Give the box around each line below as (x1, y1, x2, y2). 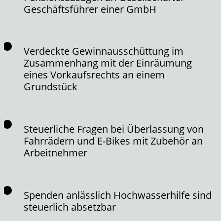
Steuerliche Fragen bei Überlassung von (24, 122, 204, 136)
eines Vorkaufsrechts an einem (24, 68, 165, 82)
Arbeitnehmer (24, 146, 87, 159)
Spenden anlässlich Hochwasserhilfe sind (24, 188, 212, 202)
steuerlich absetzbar (24, 200, 116, 214)
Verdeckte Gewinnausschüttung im (24, 44, 184, 58)
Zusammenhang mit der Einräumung (24, 56, 192, 70)
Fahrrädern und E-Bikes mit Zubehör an (24, 134, 203, 147)
